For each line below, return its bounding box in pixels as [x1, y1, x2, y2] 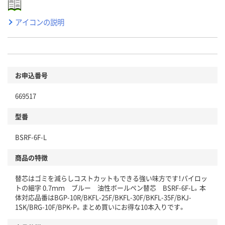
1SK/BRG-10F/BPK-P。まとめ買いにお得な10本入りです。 [15, 202, 185, 212]
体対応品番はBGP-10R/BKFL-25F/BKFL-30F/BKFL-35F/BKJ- [15, 192, 191, 202]
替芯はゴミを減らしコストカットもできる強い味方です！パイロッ [15, 173, 207, 183]
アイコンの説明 [15, 17, 64, 28]
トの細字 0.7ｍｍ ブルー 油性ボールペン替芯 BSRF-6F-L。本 [15, 183, 206, 193]
